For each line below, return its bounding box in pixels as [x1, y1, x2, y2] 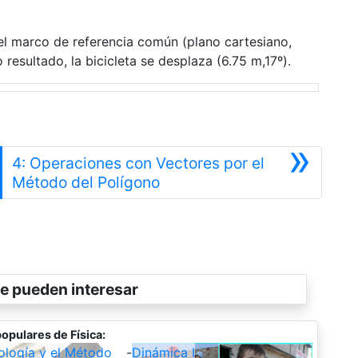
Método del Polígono [11, 172, 160, 192]
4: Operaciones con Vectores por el [11, 153, 265, 173]
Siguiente [158, 171, 227, 191]
